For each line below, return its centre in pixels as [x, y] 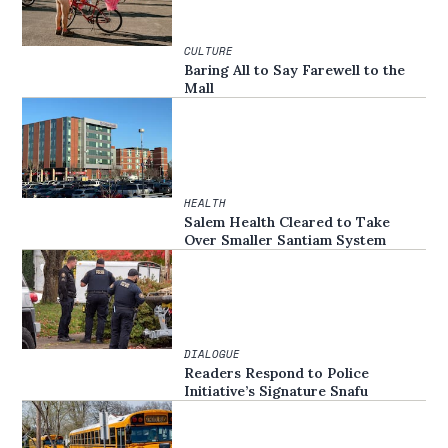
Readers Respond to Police [277, 373]
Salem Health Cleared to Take [287, 221]
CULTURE [209, 50]
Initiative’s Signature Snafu [276, 391]
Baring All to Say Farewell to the [295, 69]
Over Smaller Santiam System [285, 239]
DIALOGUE [212, 354]
